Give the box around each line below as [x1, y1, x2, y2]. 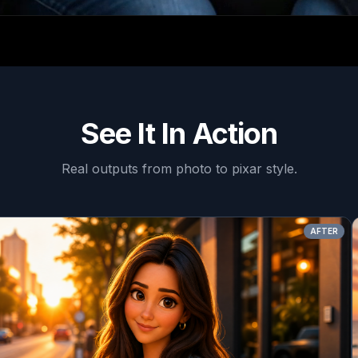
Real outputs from [61, 161, 176, 177]
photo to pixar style [175, 161, 294, 177]
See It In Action [80, 116, 278, 151]
